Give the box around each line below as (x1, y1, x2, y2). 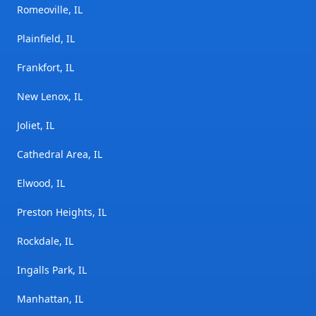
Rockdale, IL (17, 234, 73, 248)
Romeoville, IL (17, 3, 83, 17)
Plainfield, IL (17, 32, 75, 46)
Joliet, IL (17, 119, 54, 133)
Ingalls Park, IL (17, 263, 87, 277)
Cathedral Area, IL (17, 147, 102, 162)
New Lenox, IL (17, 90, 83, 104)
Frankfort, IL (17, 61, 74, 75)
